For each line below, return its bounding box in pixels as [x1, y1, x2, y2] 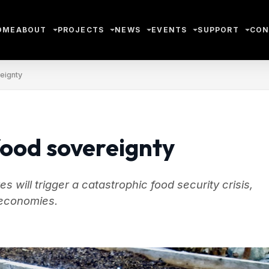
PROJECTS [57, 25, 104, 34]
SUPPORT [198, 25, 239, 34]
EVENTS [151, 25, 187, 34]
